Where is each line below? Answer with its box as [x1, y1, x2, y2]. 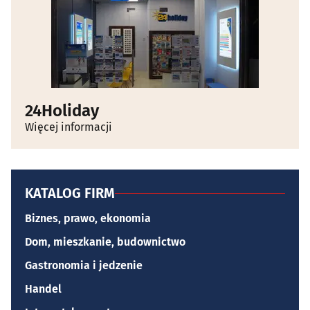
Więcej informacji [25, 120, 112, 134]
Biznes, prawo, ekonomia [25, 212, 151, 226]
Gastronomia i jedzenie [25, 259, 143, 273]
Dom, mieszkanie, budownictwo [25, 235, 185, 249]
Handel [25, 282, 62, 296]
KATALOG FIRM [25, 185, 115, 202]
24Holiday [25, 101, 99, 121]
